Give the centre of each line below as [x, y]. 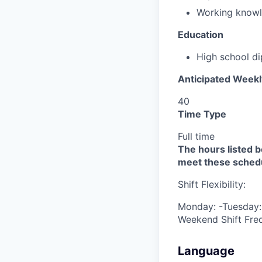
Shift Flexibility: [212, 184]
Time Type [202, 114]
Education [201, 34]
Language [206, 251]
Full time [196, 136]
